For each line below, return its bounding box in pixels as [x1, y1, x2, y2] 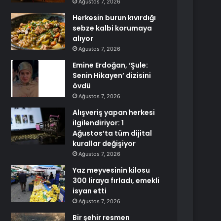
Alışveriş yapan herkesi [73, 108, 155, 117]
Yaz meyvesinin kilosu [73, 165, 150, 175]
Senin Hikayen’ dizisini [73, 71, 151, 80]
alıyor [73, 34, 94, 43]
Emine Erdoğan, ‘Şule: [73, 60, 148, 70]
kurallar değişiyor [73, 139, 136, 148]
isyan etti [73, 186, 107, 196]
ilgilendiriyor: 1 [73, 118, 124, 128]
